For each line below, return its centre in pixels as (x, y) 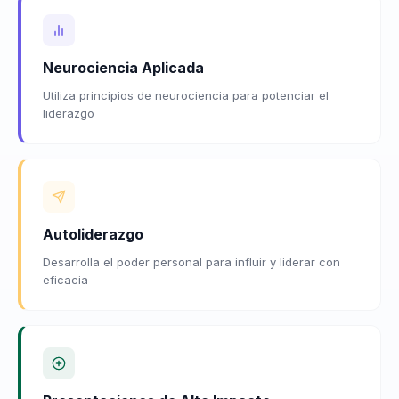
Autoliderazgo (93, 234)
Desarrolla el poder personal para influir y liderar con (191, 261)
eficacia (65, 279)
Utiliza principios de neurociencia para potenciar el (186, 95)
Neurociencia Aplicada (123, 67)
